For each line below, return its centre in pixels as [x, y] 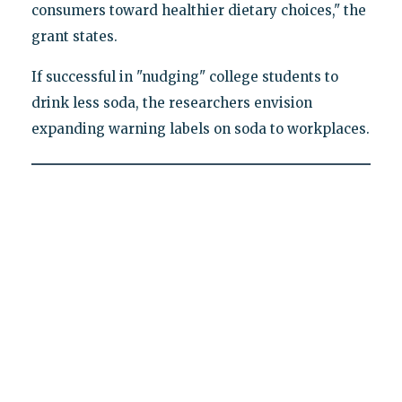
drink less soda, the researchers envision [171, 102]
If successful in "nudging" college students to [184, 76]
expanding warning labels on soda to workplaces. [200, 128]
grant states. [74, 36]
